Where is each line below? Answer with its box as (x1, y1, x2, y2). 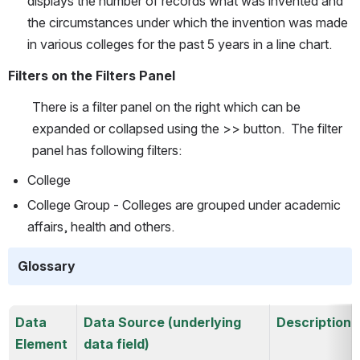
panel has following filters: (32, 142, 182, 158)
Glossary (18, 258, 76, 274)
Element (15, 336, 67, 352)
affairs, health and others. (27, 219, 174, 235)
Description (276, 314, 351, 330)
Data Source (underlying (84, 314, 241, 330)
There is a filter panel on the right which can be (32, 99, 301, 115)
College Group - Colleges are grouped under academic (27, 197, 341, 213)
